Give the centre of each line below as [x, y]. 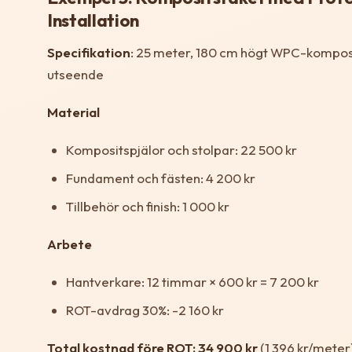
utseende [75, 75]
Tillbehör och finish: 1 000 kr [148, 207]
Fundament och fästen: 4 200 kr [161, 178]
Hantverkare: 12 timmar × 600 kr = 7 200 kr [192, 282]
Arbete [70, 244]
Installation [93, 21]
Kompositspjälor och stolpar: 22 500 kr [181, 150]
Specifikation [89, 53]
